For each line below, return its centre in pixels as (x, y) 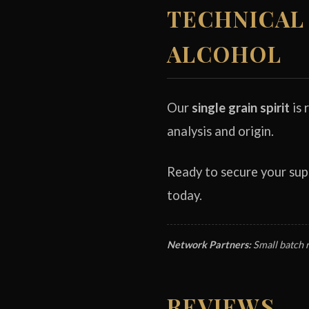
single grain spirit (241, 108)
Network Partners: (209, 245)
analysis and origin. (220, 131)
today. (185, 195)
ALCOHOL (225, 53)
